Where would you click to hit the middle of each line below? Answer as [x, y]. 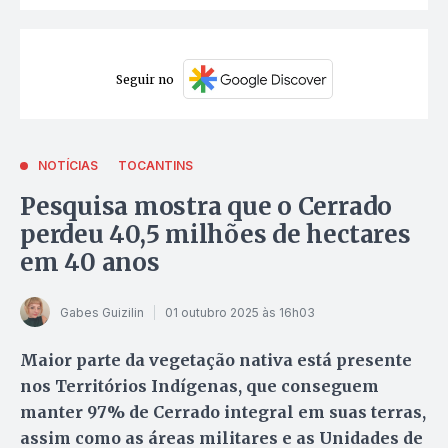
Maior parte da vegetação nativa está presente [216, 360]
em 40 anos [90, 263]
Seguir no [144, 79]
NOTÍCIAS [68, 166]
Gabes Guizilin [102, 312]
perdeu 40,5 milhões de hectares [215, 235]
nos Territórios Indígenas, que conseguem [199, 386]
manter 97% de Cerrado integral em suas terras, [223, 412]
